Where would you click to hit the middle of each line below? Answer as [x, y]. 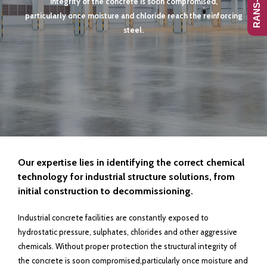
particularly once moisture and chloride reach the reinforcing [133, 15]
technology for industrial [73, 177]
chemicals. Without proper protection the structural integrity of [127, 246]
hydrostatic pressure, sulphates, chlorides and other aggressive [128, 232]
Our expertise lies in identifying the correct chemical [131, 162]
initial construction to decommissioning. [105, 191]
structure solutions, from [181, 177]
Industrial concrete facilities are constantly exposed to [113, 218]
